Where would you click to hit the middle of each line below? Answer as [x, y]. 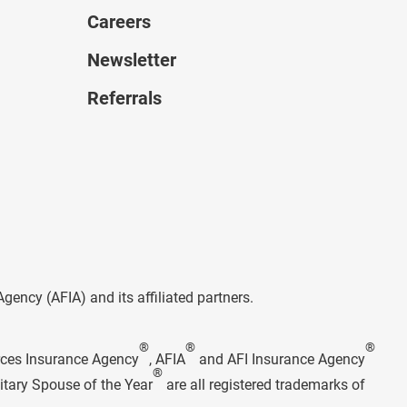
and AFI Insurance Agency [280, 359]
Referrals [124, 98]
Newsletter [132, 60]
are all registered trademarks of [263, 384]
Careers [119, 22]
